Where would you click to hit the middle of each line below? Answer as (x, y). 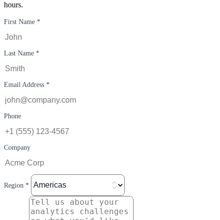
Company (17, 147)
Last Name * (22, 53)
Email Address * (27, 84)
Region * (17, 185)
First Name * (22, 22)
